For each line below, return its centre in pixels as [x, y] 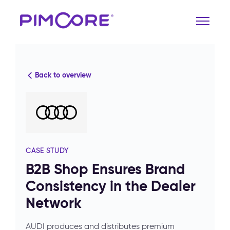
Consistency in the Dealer [111, 186]
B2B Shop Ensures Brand [106, 169]
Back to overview [63, 75]
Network [54, 203]
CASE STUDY [47, 151]
